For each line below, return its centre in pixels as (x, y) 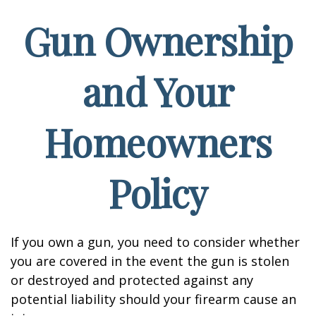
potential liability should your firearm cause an (153, 299)
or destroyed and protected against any (132, 280)
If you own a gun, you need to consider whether (155, 242)
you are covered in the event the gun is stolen (150, 261)
